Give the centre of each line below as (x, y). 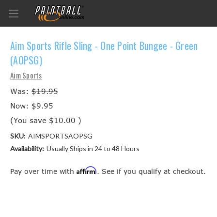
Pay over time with (43, 171)
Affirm (87, 170)
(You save (28, 120)
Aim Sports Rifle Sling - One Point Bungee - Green (104, 46)
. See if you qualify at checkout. (151, 171)
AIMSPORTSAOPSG (60, 136)
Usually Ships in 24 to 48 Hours (93, 148)
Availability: (27, 148)
